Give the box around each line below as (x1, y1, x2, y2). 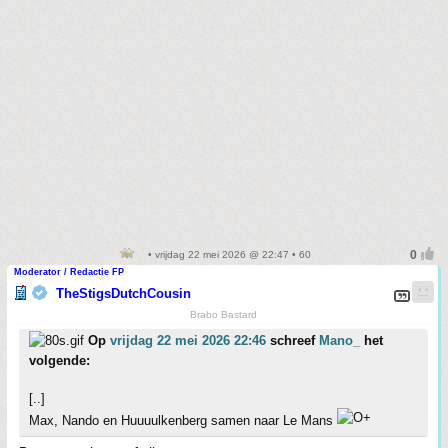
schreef (266, 333, 319, 348)
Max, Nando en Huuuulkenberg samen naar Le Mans (29, 413, 337, 428)
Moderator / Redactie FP (14, 267, 124, 277)
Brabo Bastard (190, 309, 257, 320)
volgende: (29, 353, 90, 368)
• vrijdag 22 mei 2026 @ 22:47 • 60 (145, 249, 311, 260)
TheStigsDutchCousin (56, 286, 191, 301)
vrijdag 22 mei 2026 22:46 (110, 333, 266, 348)
